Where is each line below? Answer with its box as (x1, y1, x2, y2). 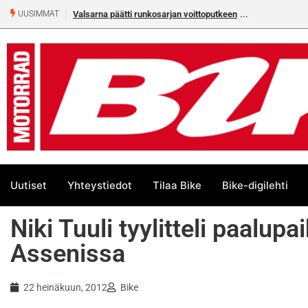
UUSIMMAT (16, 9, 59, 19)
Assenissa (10, 239, 125, 269)
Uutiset (10, 178, 47, 192)
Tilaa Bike (153, 178, 201, 192)
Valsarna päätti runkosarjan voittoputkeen (73, 9, 237, 19)
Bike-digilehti (222, 178, 288, 192)
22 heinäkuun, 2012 (23, 282, 107, 294)
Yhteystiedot (67, 178, 132, 192)
